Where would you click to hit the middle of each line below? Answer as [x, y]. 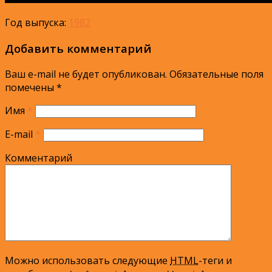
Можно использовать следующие [87, 260]
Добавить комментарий [78, 49]
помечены [31, 87]
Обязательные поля [215, 74]
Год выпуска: [36, 23]
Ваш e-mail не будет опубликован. [86, 74]
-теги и [215, 260]
